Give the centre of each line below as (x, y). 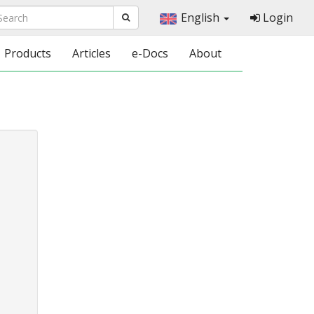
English (202, 18)
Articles (91, 53)
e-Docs (150, 53)
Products (28, 53)
